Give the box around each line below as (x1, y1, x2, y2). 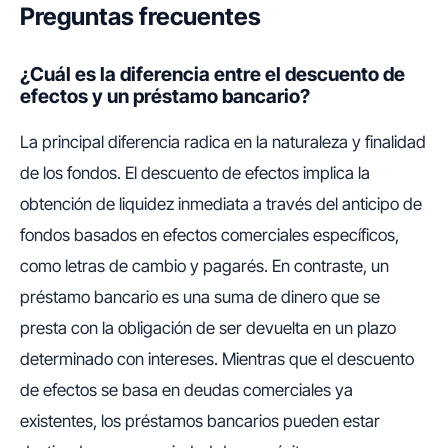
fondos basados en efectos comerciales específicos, (20, 225, 399, 246)
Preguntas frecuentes (20, 2, 261, 32)
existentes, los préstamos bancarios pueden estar (20, 411, 380, 432)
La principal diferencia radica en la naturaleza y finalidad (20, 132, 426, 153)
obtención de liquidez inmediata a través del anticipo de (20, 194, 422, 215)
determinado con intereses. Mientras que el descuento (20, 349, 414, 370)
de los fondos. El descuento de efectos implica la (20, 163, 370, 184)
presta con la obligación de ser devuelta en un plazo (20, 318, 396, 339)
